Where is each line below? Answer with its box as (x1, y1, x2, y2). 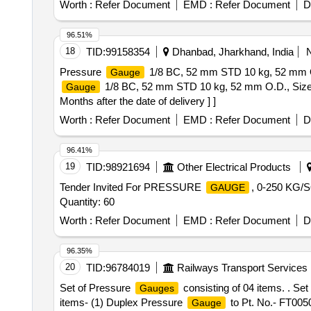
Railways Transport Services (176, 262, 308, 274)
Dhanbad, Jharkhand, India (169, 46, 294, 58)
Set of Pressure (59, 282, 133, 294)
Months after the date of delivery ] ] (59, 95, 216, 107)
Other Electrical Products (176, 161, 291, 173)
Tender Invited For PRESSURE (59, 181, 204, 193)
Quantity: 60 (59, 196, 115, 208)
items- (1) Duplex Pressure (59, 296, 185, 308)
